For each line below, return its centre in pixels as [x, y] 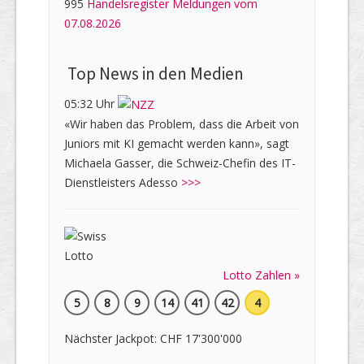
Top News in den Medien [154, 73]
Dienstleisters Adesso [123, 183]
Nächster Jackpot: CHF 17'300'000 [153, 339]
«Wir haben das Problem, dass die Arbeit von [182, 124]
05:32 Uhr [91, 103]
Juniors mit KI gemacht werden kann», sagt [177, 144]
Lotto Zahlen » [261, 275]
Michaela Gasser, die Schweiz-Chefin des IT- [180, 163]
